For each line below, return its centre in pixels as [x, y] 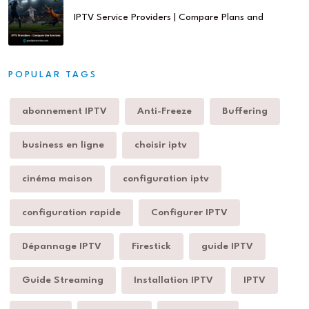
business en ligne [63, 144]
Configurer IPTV [189, 212]
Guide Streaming [63, 280]
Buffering [245, 111]
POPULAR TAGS [53, 74]
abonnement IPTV [64, 111]
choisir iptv [161, 144]
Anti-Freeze [165, 111]
